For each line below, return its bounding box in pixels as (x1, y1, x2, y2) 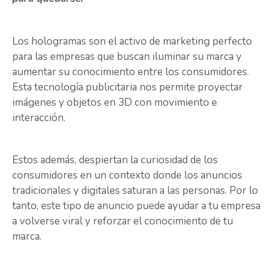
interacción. (12, 110, 65, 125)
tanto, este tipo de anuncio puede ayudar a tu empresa (12, 199, 261, 213)
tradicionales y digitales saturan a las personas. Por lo (12, 183, 258, 198)
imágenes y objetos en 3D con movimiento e (12, 95, 217, 109)
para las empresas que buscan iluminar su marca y (12, 49, 242, 64)
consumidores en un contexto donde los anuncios (12, 168, 242, 183)
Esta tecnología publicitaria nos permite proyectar (12, 80, 243, 94)
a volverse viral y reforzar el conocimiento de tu (12, 214, 233, 229)
